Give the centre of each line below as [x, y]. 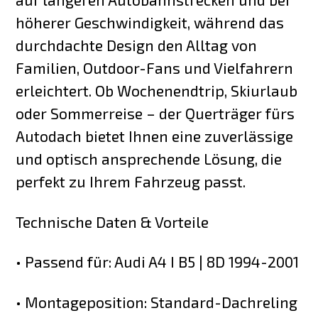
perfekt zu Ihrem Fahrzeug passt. [131, 181]
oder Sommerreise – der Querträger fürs [155, 113]
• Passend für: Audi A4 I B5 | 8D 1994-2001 [158, 262]
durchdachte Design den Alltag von [137, 45]
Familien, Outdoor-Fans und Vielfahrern [155, 67]
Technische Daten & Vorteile [113, 221]
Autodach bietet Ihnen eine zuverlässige [155, 136]
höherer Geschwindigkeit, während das [150, 22]
